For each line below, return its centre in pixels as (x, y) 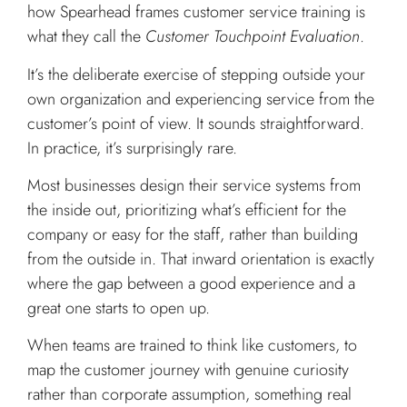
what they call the (86, 37)
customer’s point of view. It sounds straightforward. (196, 123)
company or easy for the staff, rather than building (193, 235)
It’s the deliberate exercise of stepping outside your (196, 74)
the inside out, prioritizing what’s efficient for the (187, 210)
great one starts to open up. (119, 308)
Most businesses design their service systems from (194, 186)
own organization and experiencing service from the (201, 99)
